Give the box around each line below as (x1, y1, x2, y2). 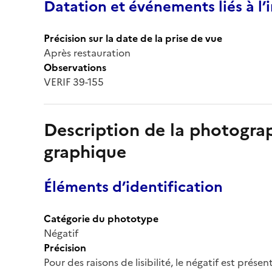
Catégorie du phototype (44, 211, 158, 226)
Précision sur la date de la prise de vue (44, 30, 222, 46)
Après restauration (44, 45, 131, 60)
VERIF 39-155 (44, 74, 104, 89)
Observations (44, 59, 106, 75)
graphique (44, 138, 126, 165)
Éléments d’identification (44, 175, 223, 198)
